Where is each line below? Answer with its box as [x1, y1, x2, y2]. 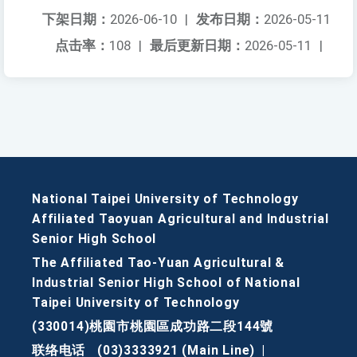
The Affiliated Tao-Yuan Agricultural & [32, 255, 285, 271]
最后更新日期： [150, 37, 245, 54]
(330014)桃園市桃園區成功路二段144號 [32, 319, 274, 335]
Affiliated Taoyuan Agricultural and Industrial [32, 211, 329, 227]
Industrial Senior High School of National [32, 275, 300, 291]
